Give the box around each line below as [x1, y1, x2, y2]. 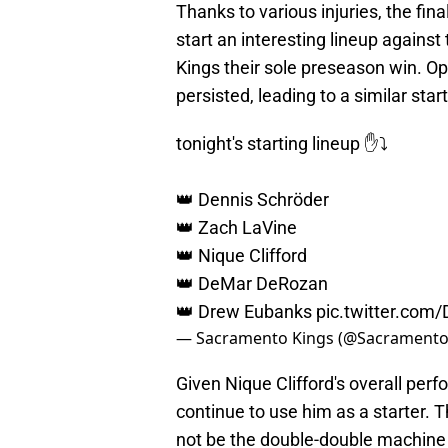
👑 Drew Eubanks [176, 301, 316, 323]
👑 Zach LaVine [176, 217, 301, 239]
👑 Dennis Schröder [176, 189, 333, 211]
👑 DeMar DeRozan [176, 273, 332, 295]
